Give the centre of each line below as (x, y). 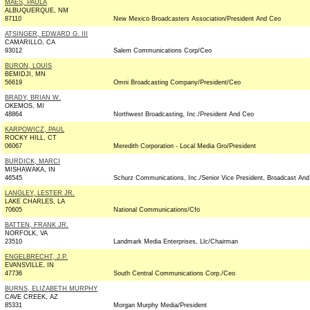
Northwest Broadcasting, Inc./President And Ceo (184, 114)
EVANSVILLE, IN (29, 265)
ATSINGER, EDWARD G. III (46, 34)
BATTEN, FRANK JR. (37, 225)
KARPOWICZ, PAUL (35, 129)
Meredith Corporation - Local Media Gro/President (185, 146)
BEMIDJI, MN (25, 74)
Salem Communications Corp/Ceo (163, 51)
